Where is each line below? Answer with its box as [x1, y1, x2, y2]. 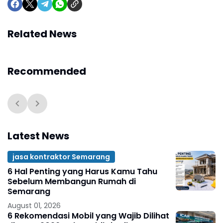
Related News [7, 27, 77, 41]
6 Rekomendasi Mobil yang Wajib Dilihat [7, 210, 169, 222]
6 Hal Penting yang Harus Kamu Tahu [7, 166, 157, 178]
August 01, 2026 [7, 201, 61, 211]
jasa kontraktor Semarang [12, 151, 110, 162]
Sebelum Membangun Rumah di [7, 176, 136, 188]
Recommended [7, 64, 86, 79]
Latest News [7, 129, 69, 143]
